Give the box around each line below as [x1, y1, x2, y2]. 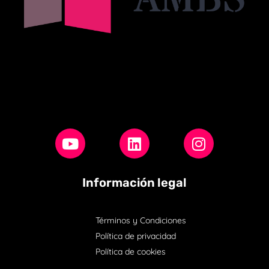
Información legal [82, 175, 187, 190]
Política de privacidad [95, 231, 176, 242]
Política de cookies [95, 246, 166, 258]
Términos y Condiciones [95, 215, 186, 226]
